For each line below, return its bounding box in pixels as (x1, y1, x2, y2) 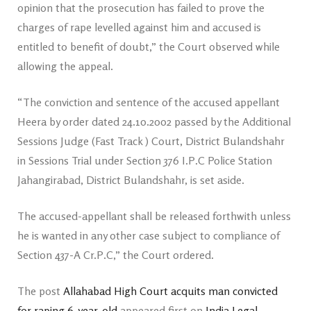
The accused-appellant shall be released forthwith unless (17, 209, 291, 223)
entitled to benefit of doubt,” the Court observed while (17, 40, 280, 53)
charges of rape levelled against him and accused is (17, 20, 261, 34)
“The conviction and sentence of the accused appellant (17, 95, 280, 109)
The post (17, 284, 63, 298)
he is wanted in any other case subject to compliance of (17, 228, 280, 242)
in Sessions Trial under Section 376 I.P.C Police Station (17, 153, 272, 167)
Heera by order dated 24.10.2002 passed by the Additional (17, 115, 291, 128)
